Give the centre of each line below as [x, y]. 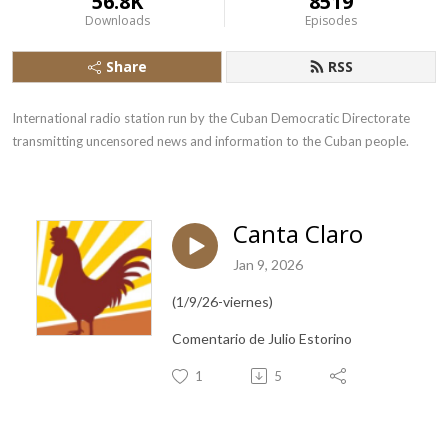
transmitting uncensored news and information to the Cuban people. [210, 141]
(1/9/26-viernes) [222, 301]
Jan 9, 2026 [268, 264]
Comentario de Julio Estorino [262, 338]
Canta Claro [298, 233]
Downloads [117, 20]
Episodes [330, 20]
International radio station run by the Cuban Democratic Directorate [211, 118]
